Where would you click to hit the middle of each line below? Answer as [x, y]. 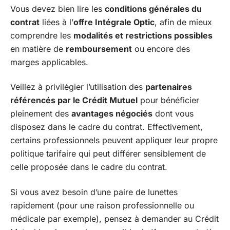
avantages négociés [112, 113]
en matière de [38, 49]
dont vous [173, 113]
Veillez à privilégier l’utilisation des [78, 87]
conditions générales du [153, 8]
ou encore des [161, 49]
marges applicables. [49, 62]
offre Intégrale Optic [114, 22]
